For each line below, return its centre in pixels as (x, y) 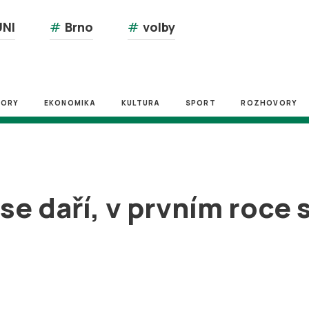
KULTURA (141, 103)
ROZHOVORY (269, 103)
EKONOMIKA (70, 103)
